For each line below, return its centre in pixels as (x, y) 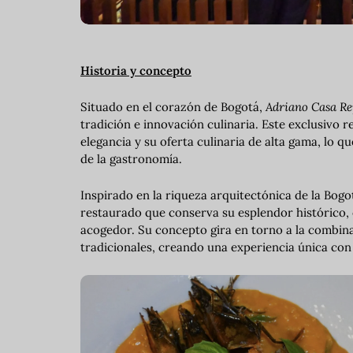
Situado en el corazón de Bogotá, (173, 106)
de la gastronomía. (131, 158)
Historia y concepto (136, 70)
